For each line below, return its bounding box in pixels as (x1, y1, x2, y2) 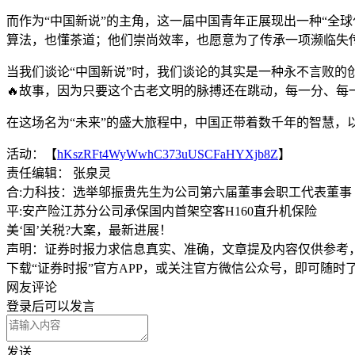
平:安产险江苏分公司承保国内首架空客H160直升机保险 (6, 204, 317, 218)
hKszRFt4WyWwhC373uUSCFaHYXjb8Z (57, 147, 278, 161)
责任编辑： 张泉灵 (6, 166, 111, 180)
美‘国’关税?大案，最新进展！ (6, 223, 172, 237)
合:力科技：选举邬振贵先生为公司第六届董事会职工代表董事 (6, 185, 352, 199)
